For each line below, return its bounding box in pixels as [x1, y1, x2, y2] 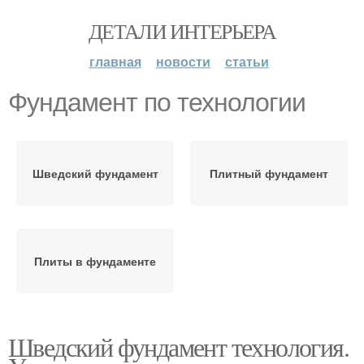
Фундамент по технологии [8, 88, 305, 117]
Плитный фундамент [210, 165, 328, 181]
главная [89, 52, 141, 71]
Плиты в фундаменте [34, 253, 156, 269]
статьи [224, 52, 269, 71]
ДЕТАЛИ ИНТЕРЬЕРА [88, 17, 276, 45]
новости [155, 52, 210, 71]
